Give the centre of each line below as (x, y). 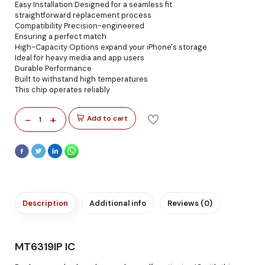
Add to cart (107, 118)
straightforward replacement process (83, 15)
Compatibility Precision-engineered (80, 26)
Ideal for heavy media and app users (80, 58)
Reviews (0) (190, 203)
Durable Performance (53, 68)
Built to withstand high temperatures (81, 79)
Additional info (118, 203)
